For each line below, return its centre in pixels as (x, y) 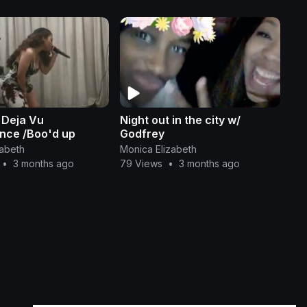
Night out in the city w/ (180, 120)
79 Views (141, 163)
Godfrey (142, 133)
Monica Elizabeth (158, 149)
